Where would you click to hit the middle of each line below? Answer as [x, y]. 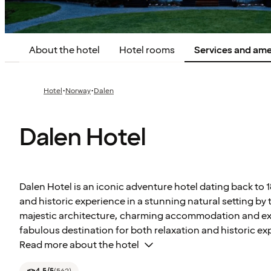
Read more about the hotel [79, 245]
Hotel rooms [147, 50]
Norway [78, 91]
